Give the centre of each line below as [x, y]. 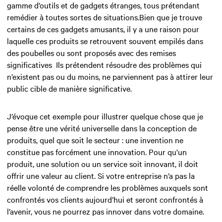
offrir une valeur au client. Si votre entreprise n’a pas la [101, 176]
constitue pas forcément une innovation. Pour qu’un [97, 152]
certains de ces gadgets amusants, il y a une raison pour [103, 29]
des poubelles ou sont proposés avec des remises [91, 53]
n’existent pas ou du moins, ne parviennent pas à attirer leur [110, 77]
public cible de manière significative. [69, 88]
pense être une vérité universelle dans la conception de [102, 128]
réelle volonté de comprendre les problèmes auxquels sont [108, 188]
